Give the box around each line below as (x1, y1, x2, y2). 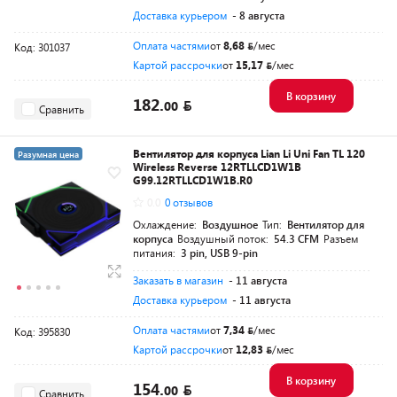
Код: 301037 (14, 40, 70, 54)
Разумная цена (18, 148, 79, 160)
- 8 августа (232, 8, 284, 22)
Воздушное (202, 217, 258, 231)
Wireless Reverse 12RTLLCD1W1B (133, 160, 301, 174)
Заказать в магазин (133, 273, 223, 287)
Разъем (323, 231, 358, 245)
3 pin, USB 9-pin (181, 245, 258, 260)
